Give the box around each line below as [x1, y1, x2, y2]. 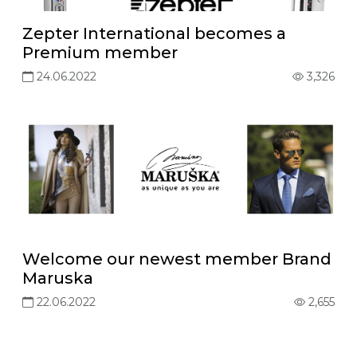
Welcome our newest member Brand [22, 249, 331, 269]
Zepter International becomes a [22, 24, 286, 43]
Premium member [22, 43, 178, 62]
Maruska [22, 269, 93, 288]
